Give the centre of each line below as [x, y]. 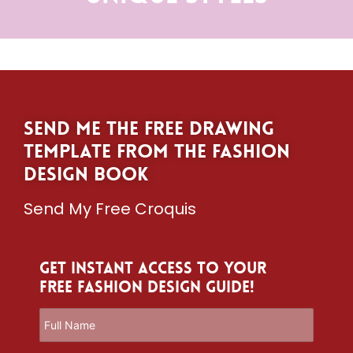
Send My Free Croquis [110, 209]
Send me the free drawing [149, 128]
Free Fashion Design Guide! [147, 287]
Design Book [86, 174]
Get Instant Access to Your [153, 268]
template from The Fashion [157, 151]
